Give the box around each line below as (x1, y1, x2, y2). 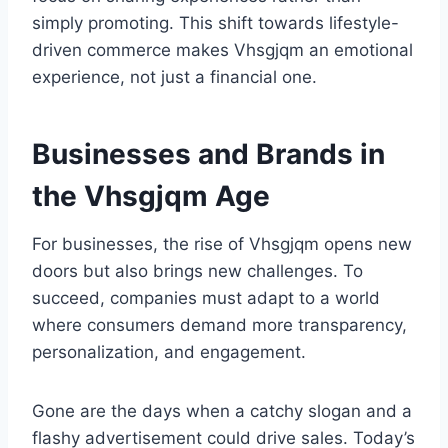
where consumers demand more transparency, (32, 315, 407, 336)
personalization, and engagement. (32, 342, 306, 363)
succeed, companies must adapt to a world (32, 288, 380, 309)
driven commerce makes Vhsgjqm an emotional (32, 40, 413, 61)
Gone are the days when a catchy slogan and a (32, 401, 412, 422)
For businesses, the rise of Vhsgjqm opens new (32, 234, 412, 255)
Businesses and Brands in (32, 137, 385, 172)
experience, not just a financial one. (32, 67, 317, 88)
